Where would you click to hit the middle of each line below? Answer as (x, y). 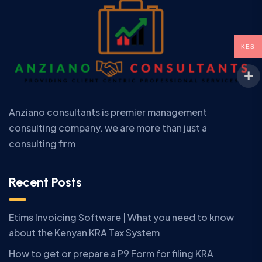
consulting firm (42, 144)
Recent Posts (45, 182)
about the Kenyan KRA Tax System (84, 233)
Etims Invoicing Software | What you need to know (121, 218)
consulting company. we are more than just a (108, 128)
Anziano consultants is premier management (108, 112)
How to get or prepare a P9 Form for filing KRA (111, 254)
